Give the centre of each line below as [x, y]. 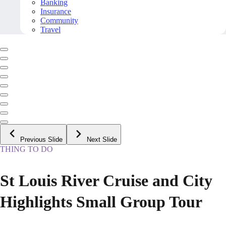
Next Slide [102, 140]
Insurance [56, 12]
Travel [50, 30]
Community [59, 21]
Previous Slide [41, 140]
